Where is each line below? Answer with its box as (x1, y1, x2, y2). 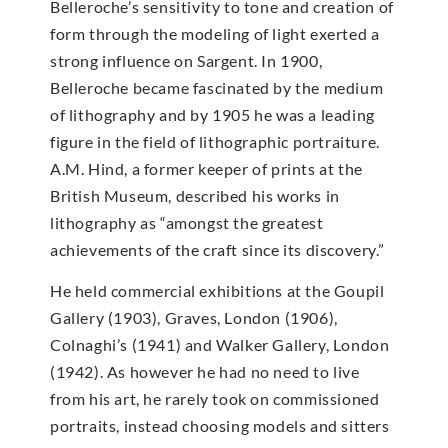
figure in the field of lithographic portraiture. (50, 131, 380, 151)
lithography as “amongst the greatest (50, 212, 324, 232)
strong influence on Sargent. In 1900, (50, 50, 323, 70)
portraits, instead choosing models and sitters (50, 416, 390, 436)
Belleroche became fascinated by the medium (50, 77, 384, 97)
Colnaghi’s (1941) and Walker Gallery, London (50, 335, 390, 355)
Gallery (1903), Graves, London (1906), (50, 308, 338, 328)
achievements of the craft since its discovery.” (50, 239, 385, 259)
